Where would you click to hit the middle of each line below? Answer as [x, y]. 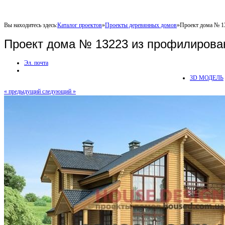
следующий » [59, 91]
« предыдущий [23, 91]
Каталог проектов [80, 25]
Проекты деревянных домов [141, 25]
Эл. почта [36, 63]
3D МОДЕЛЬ [207, 78]
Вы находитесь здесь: [31, 25]
